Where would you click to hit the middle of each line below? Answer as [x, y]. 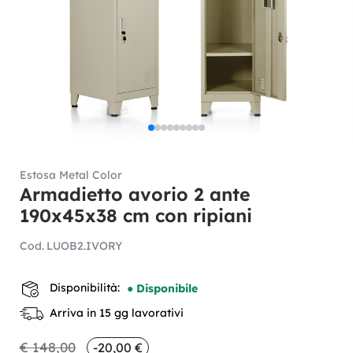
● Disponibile [162, 288]
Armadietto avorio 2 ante [135, 194]
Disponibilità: [85, 288]
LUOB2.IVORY [84, 246]
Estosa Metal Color [71, 175]
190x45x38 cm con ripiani [136, 216]
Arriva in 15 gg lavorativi [113, 312]
